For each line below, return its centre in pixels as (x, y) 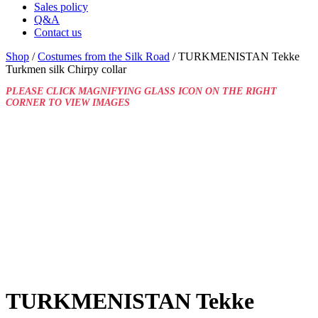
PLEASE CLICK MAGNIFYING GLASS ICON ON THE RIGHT (141, 91)
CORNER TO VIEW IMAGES (68, 102)
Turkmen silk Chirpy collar (66, 69)
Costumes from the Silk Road (104, 56)
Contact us (58, 32)
